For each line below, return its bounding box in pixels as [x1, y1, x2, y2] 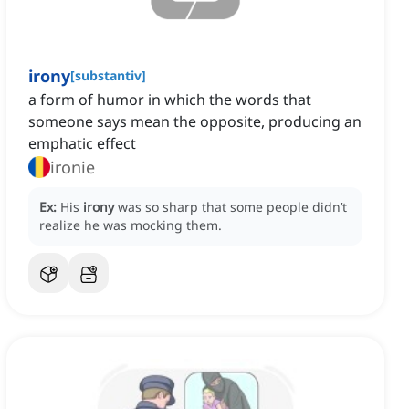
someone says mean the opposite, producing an [28, 111, 362, 132]
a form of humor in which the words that [28, 89, 311, 110]
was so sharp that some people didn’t [118, 198, 347, 216]
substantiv [75, 67, 142, 85]
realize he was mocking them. [39, 216, 222, 235]
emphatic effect [28, 133, 136, 154]
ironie [50, 156, 95, 179]
